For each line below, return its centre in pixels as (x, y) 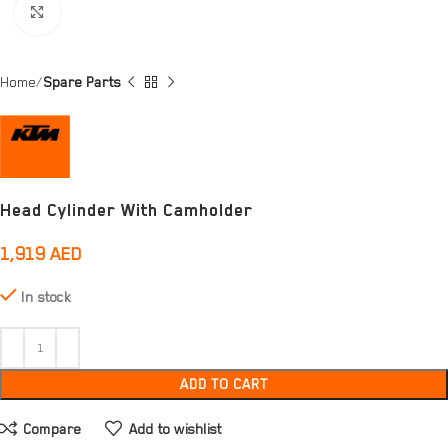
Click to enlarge (100, 13)
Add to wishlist (175, 428)
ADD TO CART (224, 384)
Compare (52, 428)
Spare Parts (82, 82)
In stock (46, 297)
